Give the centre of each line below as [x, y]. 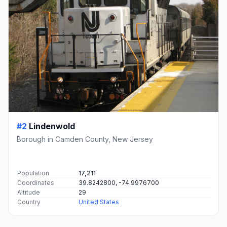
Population [33, 173]
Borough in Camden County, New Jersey [85, 139]
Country [29, 202]
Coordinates [36, 183]
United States [99, 202]
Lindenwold [52, 126]
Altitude [29, 193]
